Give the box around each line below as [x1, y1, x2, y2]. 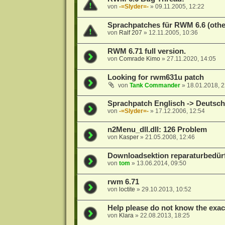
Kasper [119, 134, 139, 141]
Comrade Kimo [119, 55, 160, 63]
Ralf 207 [119, 29, 142, 37]
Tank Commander [129, 82, 180, 89]
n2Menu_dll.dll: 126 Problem [107, 126, 207, 134]
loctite [119, 186, 135, 193]
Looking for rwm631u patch [107, 73, 204, 82]
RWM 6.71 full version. [107, 47, 186, 56]
